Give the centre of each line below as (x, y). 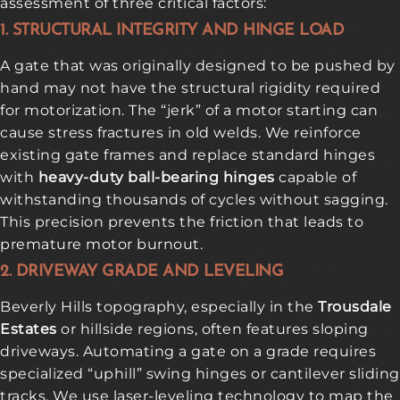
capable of (315, 177)
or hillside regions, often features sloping (212, 329)
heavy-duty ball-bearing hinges (156, 177)
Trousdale (355, 306)
